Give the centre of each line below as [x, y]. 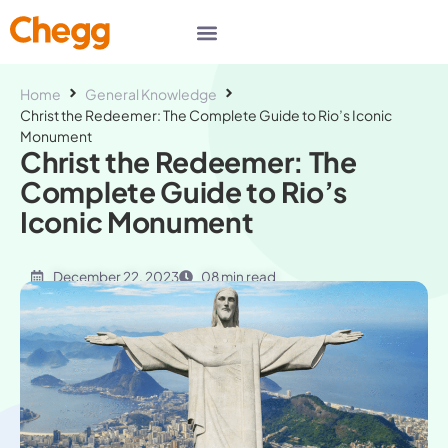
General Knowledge [151, 94]
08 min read [238, 276]
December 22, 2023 [115, 276]
